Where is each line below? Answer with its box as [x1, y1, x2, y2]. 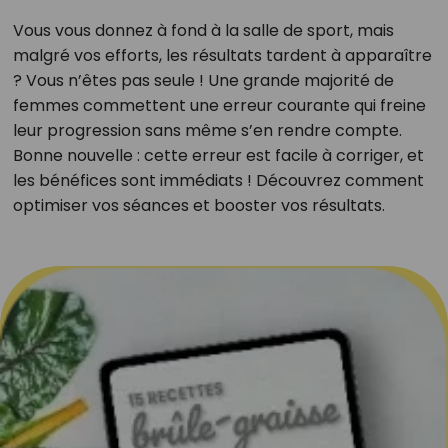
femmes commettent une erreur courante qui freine [12, 94, 426, 117]
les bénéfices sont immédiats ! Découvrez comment [12, 169, 424, 192]
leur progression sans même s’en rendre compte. [12, 119, 402, 142]
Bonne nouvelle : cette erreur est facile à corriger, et [12, 144, 424, 167]
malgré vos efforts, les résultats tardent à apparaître [12, 44, 432, 67]
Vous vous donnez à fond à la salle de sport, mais [12, 19, 394, 42]
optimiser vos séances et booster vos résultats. [12, 194, 385, 217]
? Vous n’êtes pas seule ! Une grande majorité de [12, 69, 394, 92]
